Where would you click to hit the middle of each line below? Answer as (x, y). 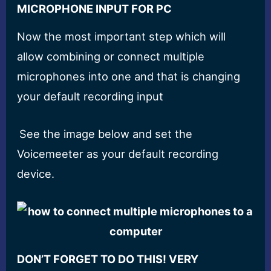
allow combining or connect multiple (111, 56)
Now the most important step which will (122, 36)
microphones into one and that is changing (129, 76)
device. (36, 174)
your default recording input (90, 96)
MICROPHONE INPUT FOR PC (95, 9)
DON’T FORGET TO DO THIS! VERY (108, 259)
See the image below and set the (106, 134)
